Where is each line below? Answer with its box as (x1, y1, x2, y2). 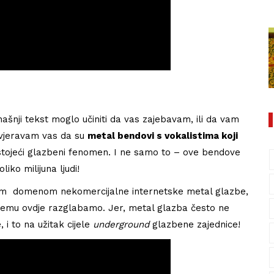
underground (93, 218, 149, 230)
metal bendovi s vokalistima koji (87, 130, 238, 141)
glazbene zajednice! (149, 218, 240, 230)
